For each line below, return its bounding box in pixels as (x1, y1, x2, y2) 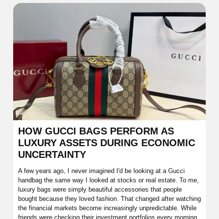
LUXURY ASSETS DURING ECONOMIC (18, 137, 195, 148)
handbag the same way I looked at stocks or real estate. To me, (18, 176, 199, 184)
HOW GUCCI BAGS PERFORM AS (18, 125, 174, 136)
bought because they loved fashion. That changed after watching (18, 195, 201, 202)
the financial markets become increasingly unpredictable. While (18, 204, 197, 212)
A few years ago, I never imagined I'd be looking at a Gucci (18, 167, 185, 175)
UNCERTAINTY (18, 149, 86, 160)
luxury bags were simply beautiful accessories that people (18, 185, 182, 193)
